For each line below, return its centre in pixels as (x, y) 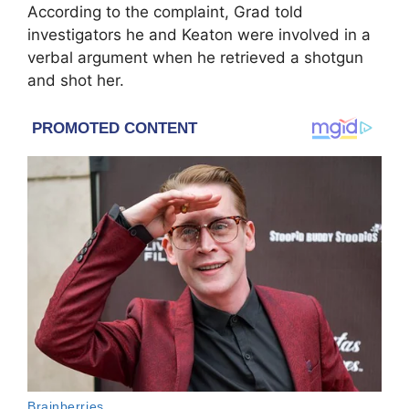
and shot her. (76, 81)
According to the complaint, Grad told (165, 12)
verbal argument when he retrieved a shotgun (195, 58)
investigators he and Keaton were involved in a (199, 35)
